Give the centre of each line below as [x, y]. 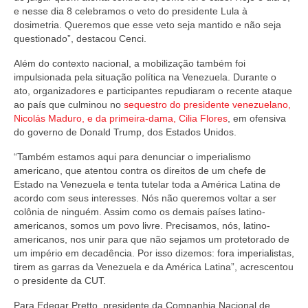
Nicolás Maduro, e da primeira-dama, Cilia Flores [121, 118]
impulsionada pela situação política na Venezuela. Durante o [145, 77]
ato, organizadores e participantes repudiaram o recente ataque [153, 90]
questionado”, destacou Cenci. [80, 38]
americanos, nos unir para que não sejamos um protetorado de [152, 239]
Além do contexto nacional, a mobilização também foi [130, 63]
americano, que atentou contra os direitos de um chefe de [140, 170]
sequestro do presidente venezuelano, [207, 104]
